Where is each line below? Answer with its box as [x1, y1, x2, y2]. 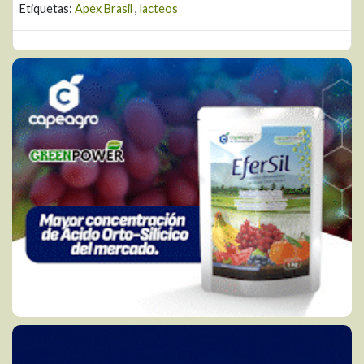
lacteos [140, 2, 178, 16]
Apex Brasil [75, 2, 132, 16]
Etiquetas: [19, 2, 75, 16]
